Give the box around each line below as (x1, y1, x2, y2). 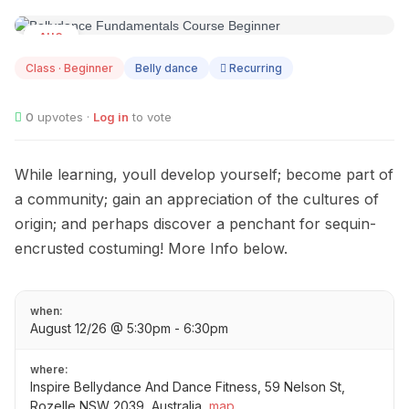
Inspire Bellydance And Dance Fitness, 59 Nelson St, (30, 379, 345, 395)
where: (30, 362, 68, 377)
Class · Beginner (26, 61, 113, 76)
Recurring (226, 61, 282, 76)
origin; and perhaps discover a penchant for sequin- (15, 215, 376, 234)
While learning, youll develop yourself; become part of (15, 165, 393, 184)
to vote (129, 110, 172, 125)
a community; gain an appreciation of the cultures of (15, 190, 379, 209)
